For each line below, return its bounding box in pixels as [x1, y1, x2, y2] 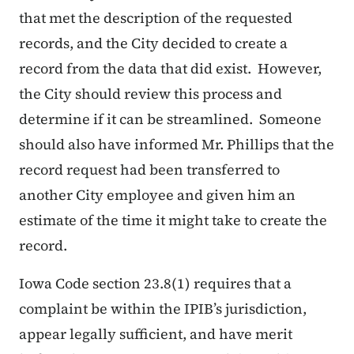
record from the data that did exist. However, [19, 58, 322, 79]
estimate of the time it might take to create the [19, 210, 327, 231]
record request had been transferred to [19, 160, 280, 180]
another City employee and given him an [19, 185, 296, 205]
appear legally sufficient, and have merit [19, 324, 292, 345]
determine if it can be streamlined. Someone [19, 109, 322, 130]
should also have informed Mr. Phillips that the [19, 134, 334, 155]
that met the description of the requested [19, 8, 292, 28]
